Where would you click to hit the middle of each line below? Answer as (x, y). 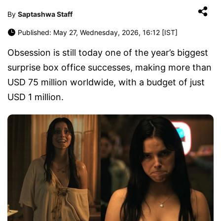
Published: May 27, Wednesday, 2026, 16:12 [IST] (98, 32)
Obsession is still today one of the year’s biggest (108, 53)
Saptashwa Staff (45, 14)
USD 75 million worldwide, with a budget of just (106, 82)
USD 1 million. (36, 97)
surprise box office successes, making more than (110, 67)
